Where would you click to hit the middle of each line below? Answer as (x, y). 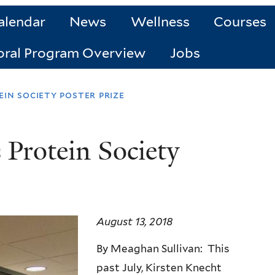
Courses (240, 22)
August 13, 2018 (134, 222)
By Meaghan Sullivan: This (163, 249)
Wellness (160, 22)
